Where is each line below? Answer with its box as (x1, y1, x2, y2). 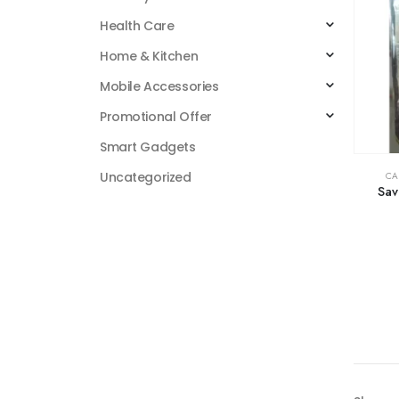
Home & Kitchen (100, 47, 199, 66)
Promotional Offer (100, 108, 212, 126)
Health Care (100, 17, 175, 36)
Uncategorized (100, 168, 191, 187)
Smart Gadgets (100, 138, 196, 157)
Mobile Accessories (100, 77, 219, 96)
